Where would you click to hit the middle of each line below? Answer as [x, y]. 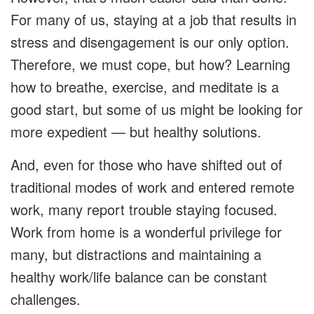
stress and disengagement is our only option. [150, 42]
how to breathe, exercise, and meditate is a [145, 87]
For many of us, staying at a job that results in [153, 20]
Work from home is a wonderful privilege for [146, 232]
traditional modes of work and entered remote [152, 187]
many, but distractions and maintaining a [136, 254]
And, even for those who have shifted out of [146, 165]
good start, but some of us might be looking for [157, 109]
